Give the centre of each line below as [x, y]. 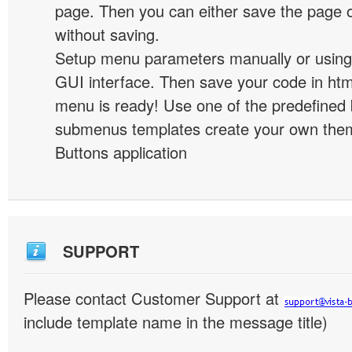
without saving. [107, 34]
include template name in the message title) [176, 322]
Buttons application [121, 152]
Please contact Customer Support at [154, 298]
